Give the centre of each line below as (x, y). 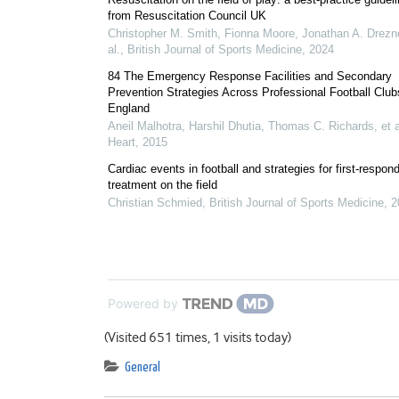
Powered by (143, 303)
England (129, 108)
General (142, 367)
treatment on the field (163, 185)
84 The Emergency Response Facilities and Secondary (250, 76)
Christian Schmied (155, 203)
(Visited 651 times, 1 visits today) (198, 338)
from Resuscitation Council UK (187, 16)
